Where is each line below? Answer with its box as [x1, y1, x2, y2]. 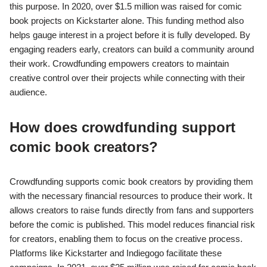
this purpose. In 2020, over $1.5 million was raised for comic [10, 1, 242, 12]
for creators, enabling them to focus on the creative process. [10, 234, 243, 244]
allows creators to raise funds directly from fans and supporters [10, 205, 254, 216]
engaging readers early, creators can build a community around [10, 44, 254, 55]
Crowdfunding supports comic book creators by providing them [10, 176, 253, 187]
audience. [10, 87, 47, 98]
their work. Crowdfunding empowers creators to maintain [10, 58, 229, 69]
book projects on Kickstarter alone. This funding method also [10, 15, 244, 26]
